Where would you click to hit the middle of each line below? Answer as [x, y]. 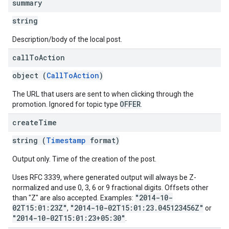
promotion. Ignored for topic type [66, 104]
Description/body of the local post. [67, 39]
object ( [29, 75]
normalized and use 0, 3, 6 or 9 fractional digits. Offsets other [110, 188]
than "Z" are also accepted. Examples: [74, 198]
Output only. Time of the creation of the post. [84, 159]
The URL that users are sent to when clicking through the [103, 94]
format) [103, 140]
